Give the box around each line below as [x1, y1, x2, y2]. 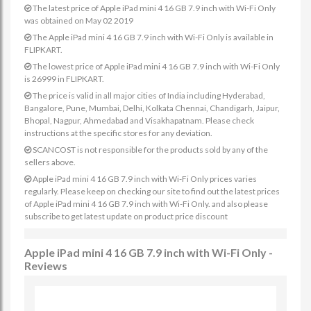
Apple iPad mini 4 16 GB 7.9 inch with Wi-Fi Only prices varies [31, 174, 257, 184]
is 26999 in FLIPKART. [24, 74, 104, 84]
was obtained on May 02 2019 [24, 15, 133, 26]
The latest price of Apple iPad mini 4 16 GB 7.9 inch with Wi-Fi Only [31, 3, 276, 13]
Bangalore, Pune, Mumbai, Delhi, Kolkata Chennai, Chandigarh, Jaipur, [24, 103, 280, 113]
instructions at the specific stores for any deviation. [24, 128, 212, 138]
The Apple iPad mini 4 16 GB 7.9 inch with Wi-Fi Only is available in [31, 32, 274, 42]
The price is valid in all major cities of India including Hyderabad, [31, 90, 265, 101]
